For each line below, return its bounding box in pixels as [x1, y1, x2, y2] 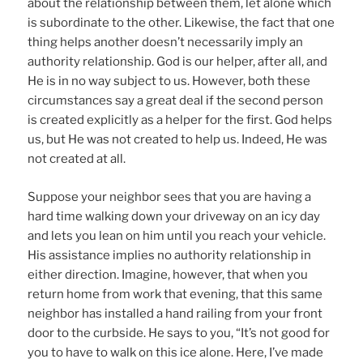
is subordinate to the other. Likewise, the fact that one [28, 15, 335, 31]
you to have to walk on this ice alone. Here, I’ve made [28, 344, 324, 360]
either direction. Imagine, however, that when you [28, 267, 309, 282]
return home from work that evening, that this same [28, 286, 323, 301]
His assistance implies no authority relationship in [28, 247, 312, 263]
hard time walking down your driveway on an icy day [28, 208, 321, 224]
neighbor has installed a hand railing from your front [28, 305, 323, 321]
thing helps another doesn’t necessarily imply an [28, 35, 304, 50]
